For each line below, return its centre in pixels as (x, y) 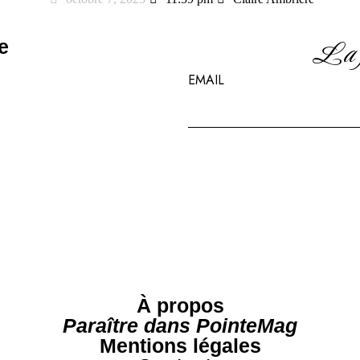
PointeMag (247, 325)
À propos (180, 305)
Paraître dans (127, 325)
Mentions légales (180, 346)
